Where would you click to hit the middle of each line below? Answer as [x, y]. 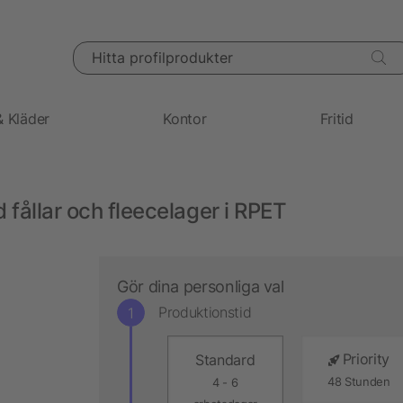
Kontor [185, 118]
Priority [366, 358]
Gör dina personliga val [201, 286]
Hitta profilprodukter [129, 49]
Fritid [336, 118]
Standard [225, 359]
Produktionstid [205, 313]
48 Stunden [358, 381]
